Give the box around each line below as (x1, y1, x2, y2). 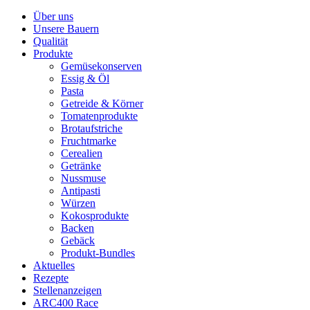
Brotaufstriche (61, 122, 122, 134)
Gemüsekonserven (61, 60, 142, 72)
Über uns (33, 10, 73, 22)
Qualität (33, 35, 68, 47)
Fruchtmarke (61, 134, 116, 147)
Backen (61, 221, 94, 234)
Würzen (61, 197, 95, 209)
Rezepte (33, 271, 69, 284)
